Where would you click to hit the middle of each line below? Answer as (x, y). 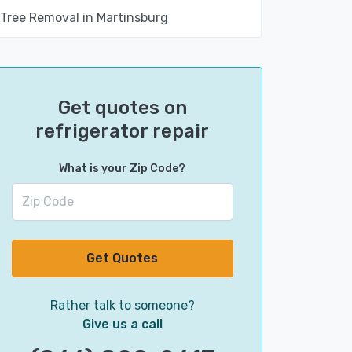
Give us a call (122, 324)
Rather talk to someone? (122, 305)
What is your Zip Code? (123, 169)
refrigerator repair (123, 131)
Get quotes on (122, 108)
